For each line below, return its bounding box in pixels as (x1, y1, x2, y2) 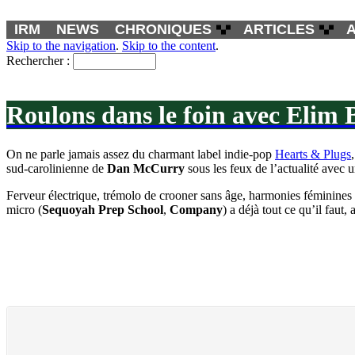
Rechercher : (6, 54, 70, 67)
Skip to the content (122, 39, 216, 52)
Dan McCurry (107, 161, 185, 175)
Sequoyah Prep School (42, 202, 163, 216)
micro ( (6, 202, 42, 216)
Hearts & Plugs (275, 147, 351, 161)
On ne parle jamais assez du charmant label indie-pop (6, 147, 275, 161)
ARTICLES (243, 21, 315, 37)
